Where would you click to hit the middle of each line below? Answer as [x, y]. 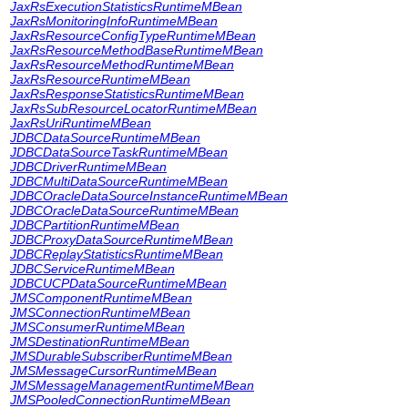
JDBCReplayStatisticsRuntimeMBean [117, 254]
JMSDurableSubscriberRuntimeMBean [121, 356]
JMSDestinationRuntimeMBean [100, 342]
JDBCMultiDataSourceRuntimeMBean [119, 181]
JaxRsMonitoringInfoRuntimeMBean [114, 21]
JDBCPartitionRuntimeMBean [95, 225]
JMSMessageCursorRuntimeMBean [113, 371]
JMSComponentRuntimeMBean [101, 298]
